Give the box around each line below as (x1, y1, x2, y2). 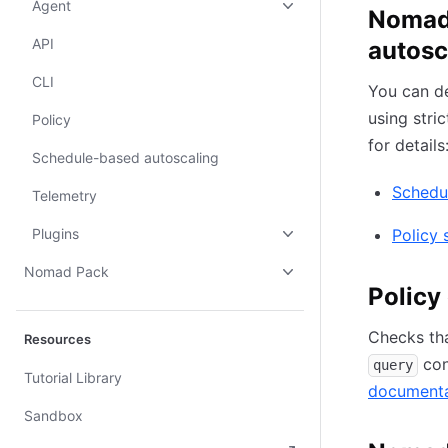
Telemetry (32, 187, 97, 204)
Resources (24, 331, 91, 347)
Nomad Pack (24, 263, 109, 280)
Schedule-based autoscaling (32, 149, 219, 166)
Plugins (32, 225, 79, 242)
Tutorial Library (24, 369, 122, 386)
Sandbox (24, 407, 83, 424)
